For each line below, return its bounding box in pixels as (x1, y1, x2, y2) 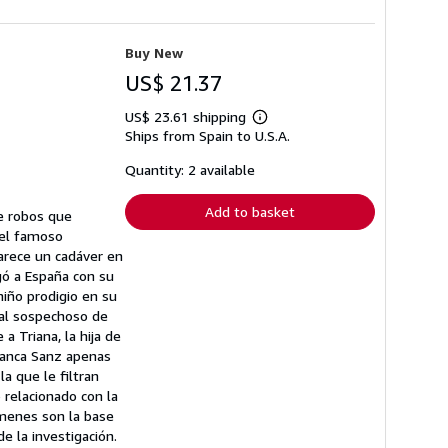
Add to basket (205, 202, 295, 220)
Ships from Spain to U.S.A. (125, 126, 290, 144)
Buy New (125, 43, 183, 61)
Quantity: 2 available (125, 160, 255, 178)
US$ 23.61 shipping (125, 107, 250, 125)
